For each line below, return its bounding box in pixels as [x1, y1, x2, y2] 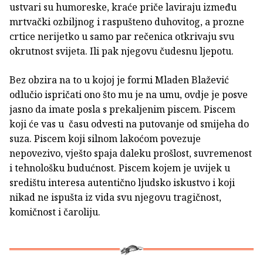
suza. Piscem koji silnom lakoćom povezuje [9, 132, 201, 146]
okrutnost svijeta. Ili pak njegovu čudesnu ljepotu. [9, 45, 234, 58]
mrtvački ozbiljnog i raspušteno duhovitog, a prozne [9, 15, 244, 29]
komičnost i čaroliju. [9, 205, 100, 219]
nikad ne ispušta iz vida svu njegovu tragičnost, [9, 191, 221, 204]
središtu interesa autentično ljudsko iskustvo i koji [9, 176, 235, 190]
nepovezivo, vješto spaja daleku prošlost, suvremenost [9, 147, 252, 160]
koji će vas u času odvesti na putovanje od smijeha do [9, 117, 249, 131]
